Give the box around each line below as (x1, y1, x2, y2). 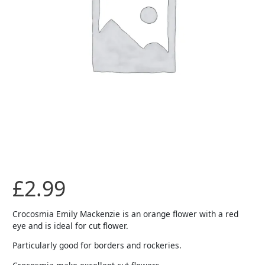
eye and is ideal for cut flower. (12, 219, 129, 231)
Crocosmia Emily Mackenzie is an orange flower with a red (12, 208, 239, 219)
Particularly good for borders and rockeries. (12, 240, 182, 251)
